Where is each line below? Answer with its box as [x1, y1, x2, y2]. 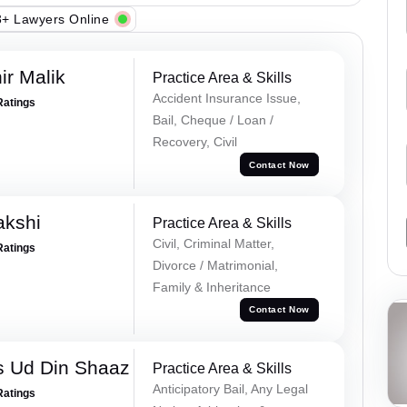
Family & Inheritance [152, 279, 271, 294]
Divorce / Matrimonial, [152, 257, 278, 273]
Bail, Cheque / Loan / [152, 113, 273, 128]
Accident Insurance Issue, [152, 91, 301, 106]
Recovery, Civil [152, 134, 237, 150]
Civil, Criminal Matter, [152, 235, 274, 251]
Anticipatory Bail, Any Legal [152, 381, 308, 396]
